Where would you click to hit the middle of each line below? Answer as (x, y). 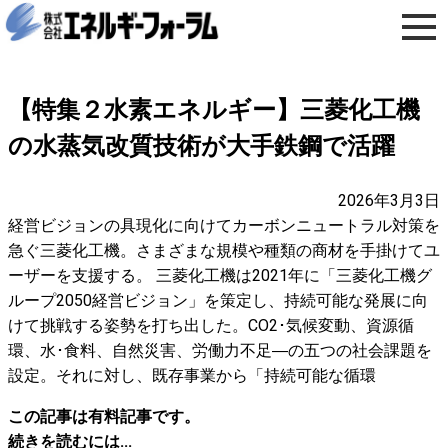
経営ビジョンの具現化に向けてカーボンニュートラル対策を (224, 225)
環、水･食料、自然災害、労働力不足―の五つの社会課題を (220, 350)
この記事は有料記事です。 (104, 416)
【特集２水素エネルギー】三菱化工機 (214, 110)
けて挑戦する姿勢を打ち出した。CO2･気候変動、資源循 (211, 325)
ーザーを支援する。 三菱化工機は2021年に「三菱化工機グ (220, 275)
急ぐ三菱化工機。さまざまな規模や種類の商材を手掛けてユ (224, 250)
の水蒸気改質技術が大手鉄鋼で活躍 (201, 146)
